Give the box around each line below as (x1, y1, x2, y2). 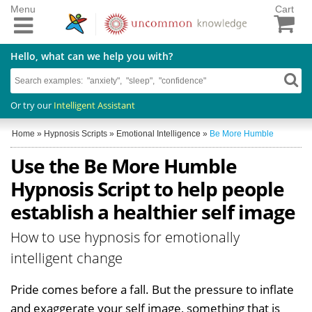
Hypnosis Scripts (44, 128, 107, 139)
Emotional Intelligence (116, 128, 201, 139)
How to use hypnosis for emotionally (10, 227, 240, 247)
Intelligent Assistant (54, 98, 135, 111)
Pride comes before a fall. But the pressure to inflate (10, 281, 294, 297)
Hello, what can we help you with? (10, 49, 173, 63)
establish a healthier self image (10, 198, 295, 225)
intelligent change (10, 248, 123, 267)
